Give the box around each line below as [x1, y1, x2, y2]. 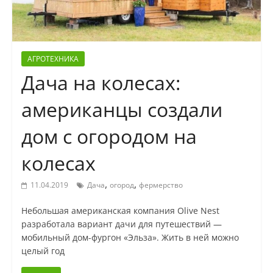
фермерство [138, 180, 183, 191]
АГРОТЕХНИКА [27, 54, 79, 65]
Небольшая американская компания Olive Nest [21, 205, 219, 217]
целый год [21, 245, 65, 257]
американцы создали [21, 96, 222, 123]
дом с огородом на [21, 123, 197, 150]
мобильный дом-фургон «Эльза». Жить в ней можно [21, 232, 239, 244]
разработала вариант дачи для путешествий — [21, 218, 222, 230]
